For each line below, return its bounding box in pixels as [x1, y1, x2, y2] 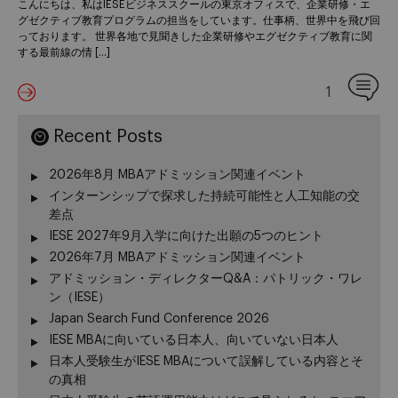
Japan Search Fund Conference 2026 [49, 313, 269, 326]
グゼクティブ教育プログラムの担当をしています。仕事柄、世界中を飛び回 [18, 14, 380, 26]
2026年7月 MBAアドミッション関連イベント [49, 251, 306, 265]
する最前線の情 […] [18, 46, 110, 58]
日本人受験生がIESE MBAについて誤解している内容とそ [49, 355, 363, 369]
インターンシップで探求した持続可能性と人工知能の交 [49, 190, 360, 203]
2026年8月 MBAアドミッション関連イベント [49, 169, 306, 182]
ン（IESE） [49, 291, 110, 305]
